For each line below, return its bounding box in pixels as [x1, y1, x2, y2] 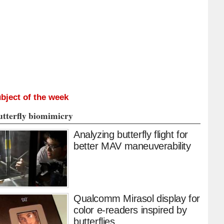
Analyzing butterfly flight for [73, 129, 188, 140]
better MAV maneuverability [73, 140, 191, 152]
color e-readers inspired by [73, 204, 187, 216]
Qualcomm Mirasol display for [73, 193, 200, 204]
